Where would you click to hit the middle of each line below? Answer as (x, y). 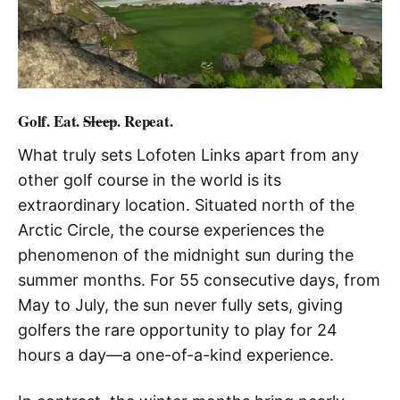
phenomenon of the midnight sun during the (186, 254)
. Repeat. (145, 121)
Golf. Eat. (51, 121)
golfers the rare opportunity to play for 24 (178, 329)
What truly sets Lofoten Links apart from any (188, 154)
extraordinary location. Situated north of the (186, 204)
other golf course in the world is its (150, 179)
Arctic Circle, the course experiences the (171, 229)
